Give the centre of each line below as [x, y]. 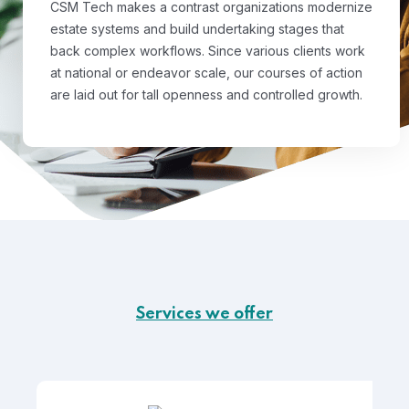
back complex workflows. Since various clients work [208, 51]
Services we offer [204, 314]
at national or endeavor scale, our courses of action [206, 73]
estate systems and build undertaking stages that [197, 29]
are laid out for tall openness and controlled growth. [206, 94]
